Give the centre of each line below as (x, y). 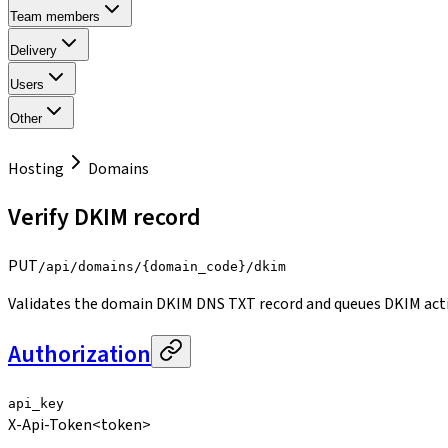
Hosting (36, 169)
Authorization (79, 354)
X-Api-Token (50, 424)
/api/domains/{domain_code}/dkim (162, 266)
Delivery (33, 50)
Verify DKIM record (104, 217)
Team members (55, 16)
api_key (36, 403)
